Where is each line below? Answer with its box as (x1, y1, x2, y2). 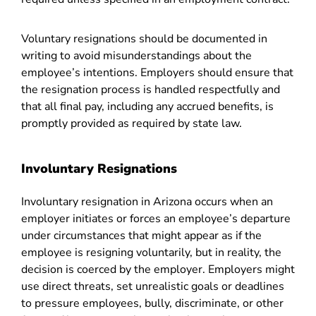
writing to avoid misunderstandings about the (21, 48, 252, 63)
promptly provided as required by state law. (21, 116, 242, 131)
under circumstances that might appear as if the (21, 228, 262, 243)
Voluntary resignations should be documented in (21, 31, 267, 47)
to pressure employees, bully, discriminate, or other (21, 296, 284, 311)
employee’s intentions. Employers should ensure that (21, 65, 293, 80)
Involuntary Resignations (21, 160, 177, 177)
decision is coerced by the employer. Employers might (21, 262, 295, 277)
